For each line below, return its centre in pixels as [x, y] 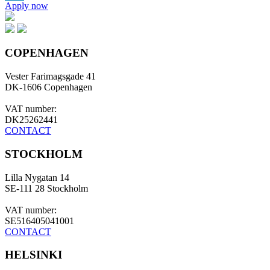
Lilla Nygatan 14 [37, 177]
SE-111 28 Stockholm [46, 188]
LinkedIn [22, 10]
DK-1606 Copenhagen [49, 87]
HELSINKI [33, 255]
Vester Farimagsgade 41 [50, 77]
